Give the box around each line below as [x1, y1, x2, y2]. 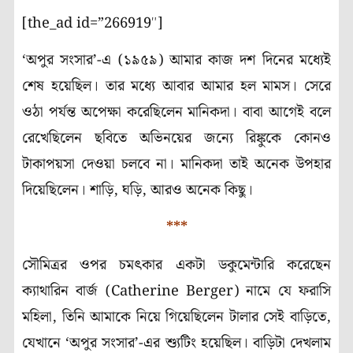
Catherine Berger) [110, 279, 247, 303]
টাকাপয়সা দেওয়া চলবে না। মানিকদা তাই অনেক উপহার [22, 153, 331, 176]
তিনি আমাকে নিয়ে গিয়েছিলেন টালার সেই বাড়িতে [61, 305, 327, 329]
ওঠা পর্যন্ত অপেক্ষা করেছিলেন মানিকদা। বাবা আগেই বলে [22, 101, 331, 124]
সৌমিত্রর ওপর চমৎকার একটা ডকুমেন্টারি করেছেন [22, 253, 331, 277]
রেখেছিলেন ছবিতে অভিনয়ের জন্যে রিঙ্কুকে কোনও [22, 127, 331, 150]
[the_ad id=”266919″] [22, 11, 162, 35]
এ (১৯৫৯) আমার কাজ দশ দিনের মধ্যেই [102, 49, 332, 72]
